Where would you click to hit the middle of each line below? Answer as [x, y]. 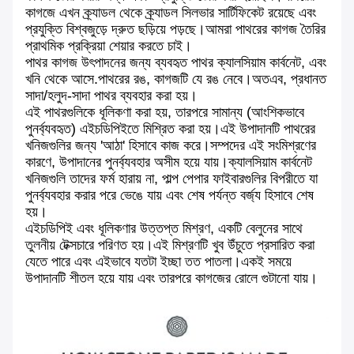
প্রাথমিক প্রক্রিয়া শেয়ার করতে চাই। [109, 45]
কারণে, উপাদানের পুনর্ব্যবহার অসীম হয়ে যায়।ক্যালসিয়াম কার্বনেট [169, 162]
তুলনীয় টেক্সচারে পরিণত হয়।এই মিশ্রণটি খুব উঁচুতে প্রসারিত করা [170, 245]
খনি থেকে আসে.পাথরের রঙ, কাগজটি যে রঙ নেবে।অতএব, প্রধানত [176, 79]
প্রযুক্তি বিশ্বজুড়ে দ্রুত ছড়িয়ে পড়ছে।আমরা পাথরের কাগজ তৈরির [175, 29]
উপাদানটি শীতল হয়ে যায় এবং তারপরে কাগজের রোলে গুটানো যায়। [171, 278]
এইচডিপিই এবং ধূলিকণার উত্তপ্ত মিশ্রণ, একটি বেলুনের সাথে [164, 228]
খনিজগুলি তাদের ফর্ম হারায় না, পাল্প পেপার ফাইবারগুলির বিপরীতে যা [171, 178]
